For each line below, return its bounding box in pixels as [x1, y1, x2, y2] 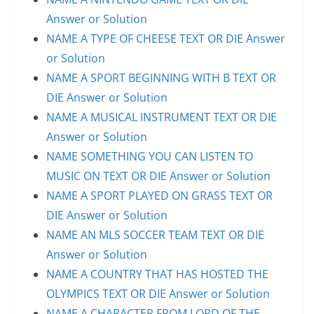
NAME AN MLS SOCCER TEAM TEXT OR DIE [46, 226, 264, 243]
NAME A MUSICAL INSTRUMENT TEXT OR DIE [46, 109, 277, 125]
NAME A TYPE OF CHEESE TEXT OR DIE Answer [46, 30, 285, 46]
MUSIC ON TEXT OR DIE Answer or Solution [46, 168, 271, 184]
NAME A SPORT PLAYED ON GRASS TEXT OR [46, 187, 273, 203]
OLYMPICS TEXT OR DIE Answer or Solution [46, 285, 270, 301]
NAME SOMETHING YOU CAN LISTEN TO [46, 148, 253, 164]
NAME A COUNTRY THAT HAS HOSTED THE [46, 266, 268, 282]
